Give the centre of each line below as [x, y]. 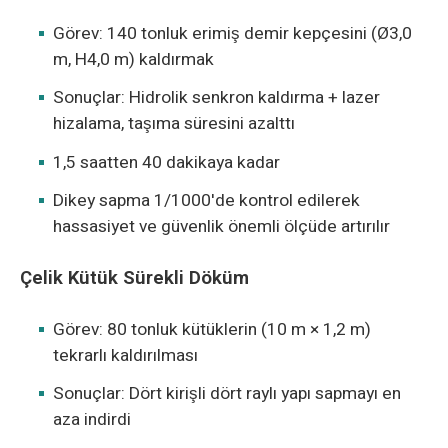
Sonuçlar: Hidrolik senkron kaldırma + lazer [217, 98]
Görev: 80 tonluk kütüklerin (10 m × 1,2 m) [212, 329]
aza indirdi [92, 420]
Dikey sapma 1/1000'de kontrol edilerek [207, 201]
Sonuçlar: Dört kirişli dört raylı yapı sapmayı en [227, 394]
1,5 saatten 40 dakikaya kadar [167, 162]
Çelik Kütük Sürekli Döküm [134, 277]
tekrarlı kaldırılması [126, 355]
